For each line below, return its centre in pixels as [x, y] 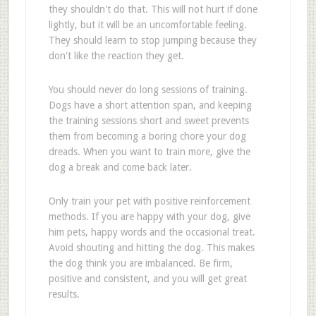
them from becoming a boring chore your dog [147, 136]
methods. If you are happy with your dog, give [149, 217]
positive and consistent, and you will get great [147, 279]
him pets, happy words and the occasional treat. [152, 232]
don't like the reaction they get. [116, 56]
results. [64, 294]
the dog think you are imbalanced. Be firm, [140, 263]
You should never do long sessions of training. [148, 90]
